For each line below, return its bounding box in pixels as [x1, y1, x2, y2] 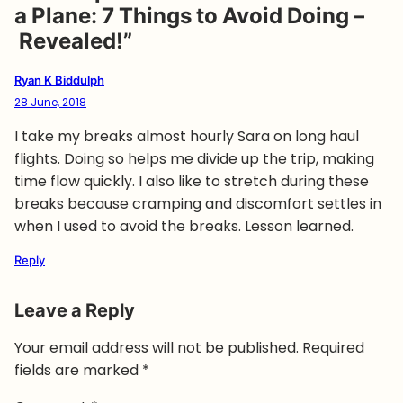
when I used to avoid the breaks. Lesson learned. [14, 215, 354, 237]
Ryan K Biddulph [14, 71, 104, 89]
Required [302, 336, 364, 358]
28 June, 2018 [14, 94, 86, 110]
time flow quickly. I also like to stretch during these [14, 170, 369, 192]
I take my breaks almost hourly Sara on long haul [14, 125, 359, 147]
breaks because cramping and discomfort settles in [14, 193, 381, 214]
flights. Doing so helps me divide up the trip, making [14, 148, 374, 169]
